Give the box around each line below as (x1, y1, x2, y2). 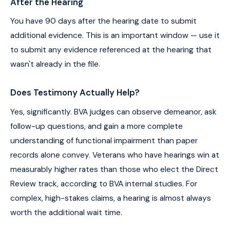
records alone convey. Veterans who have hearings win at (10, 150, 219, 160)
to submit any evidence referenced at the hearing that (10, 45, 212, 55)
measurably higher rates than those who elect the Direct (10, 164, 218, 175)
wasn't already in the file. (10, 59, 100, 70)
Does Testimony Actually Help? (10, 87, 140, 99)
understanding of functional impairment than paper (10, 136, 198, 146)
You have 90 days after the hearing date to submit (10, 16, 197, 27)
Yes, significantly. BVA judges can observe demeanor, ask (10, 107, 217, 117)
